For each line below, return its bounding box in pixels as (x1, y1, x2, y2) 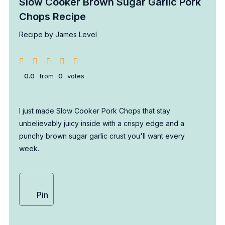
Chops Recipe (19, 10, 86, 23)
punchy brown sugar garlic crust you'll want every (19, 131, 185, 140)
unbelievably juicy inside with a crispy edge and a (19, 119, 184, 128)
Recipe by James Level (19, 30, 97, 39)
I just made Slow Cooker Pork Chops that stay (19, 106, 170, 115)
